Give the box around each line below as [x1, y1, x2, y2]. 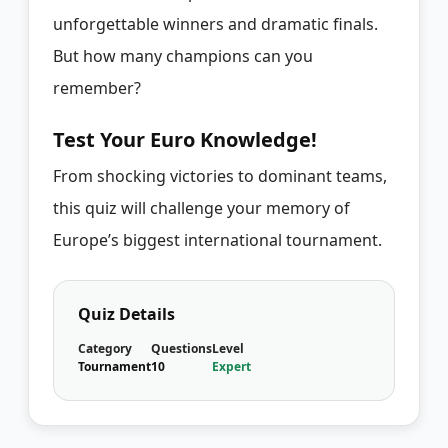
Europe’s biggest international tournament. [53, 228, 382, 251]
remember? [53, 76, 141, 99]
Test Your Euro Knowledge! [53, 125, 317, 153]
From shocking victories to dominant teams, [53, 164, 387, 187]
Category [78, 339, 132, 357]
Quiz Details [78, 302, 175, 325]
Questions [151, 339, 212, 357]
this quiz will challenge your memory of [53, 196, 350, 219]
